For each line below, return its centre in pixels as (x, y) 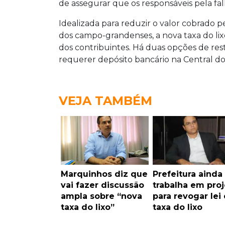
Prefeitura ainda (187, 174)
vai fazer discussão (102, 185)
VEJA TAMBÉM (105, 100)
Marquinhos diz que (104, 174)
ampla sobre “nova (101, 196)
